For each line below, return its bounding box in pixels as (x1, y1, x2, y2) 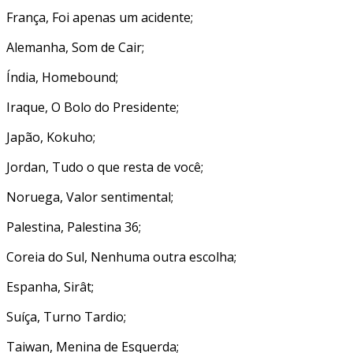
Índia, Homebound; (6, 68, 118, 86)
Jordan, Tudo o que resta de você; (6, 158, 203, 176)
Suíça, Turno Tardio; (6, 307, 126, 325)
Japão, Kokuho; (6, 128, 95, 146)
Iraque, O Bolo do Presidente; (6, 98, 179, 116)
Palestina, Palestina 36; (6, 217, 141, 236)
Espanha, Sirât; (6, 277, 94, 295)
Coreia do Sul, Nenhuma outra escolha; (6, 247, 236, 266)
